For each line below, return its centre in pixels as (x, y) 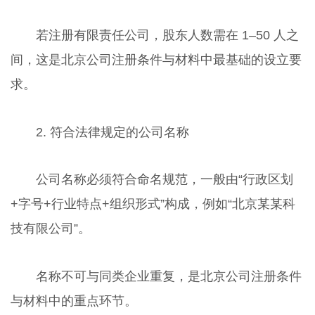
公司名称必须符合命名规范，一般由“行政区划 (164, 180)
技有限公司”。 (50, 229)
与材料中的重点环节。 (73, 301)
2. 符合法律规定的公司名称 (112, 132)
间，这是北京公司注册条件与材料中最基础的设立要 (156, 59)
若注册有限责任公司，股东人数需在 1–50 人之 (167, 35)
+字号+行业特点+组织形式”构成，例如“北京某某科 (153, 204)
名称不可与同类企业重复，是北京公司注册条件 (168, 277)
